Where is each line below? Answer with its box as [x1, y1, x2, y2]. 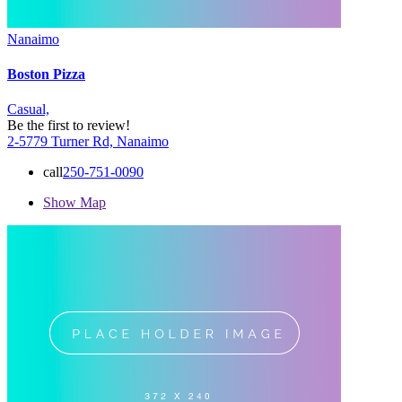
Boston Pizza [7, 66, 85, 83]
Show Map [43, 195, 106, 211]
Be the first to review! [7, 118, 130, 134]
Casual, [7, 101, 49, 118]
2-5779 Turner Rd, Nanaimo [7, 134, 169, 150]
